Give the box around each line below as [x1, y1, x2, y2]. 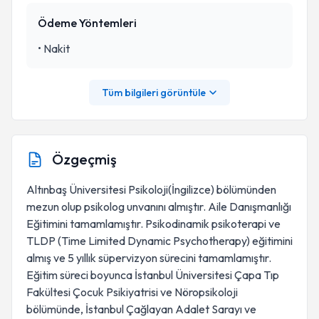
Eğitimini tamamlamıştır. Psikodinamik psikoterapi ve [26, 216, 281, 231]
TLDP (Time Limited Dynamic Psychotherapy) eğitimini [26, 234, 293, 248]
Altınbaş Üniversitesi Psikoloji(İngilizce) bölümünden [26, 182, 276, 197]
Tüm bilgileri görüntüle [102, 86, 206, 99]
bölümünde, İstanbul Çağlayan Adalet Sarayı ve [26, 302, 256, 316]
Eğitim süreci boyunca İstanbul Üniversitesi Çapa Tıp [26, 268, 279, 282]
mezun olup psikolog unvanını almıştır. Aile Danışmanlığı [26, 199, 291, 214]
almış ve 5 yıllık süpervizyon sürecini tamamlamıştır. [26, 251, 271, 265]
